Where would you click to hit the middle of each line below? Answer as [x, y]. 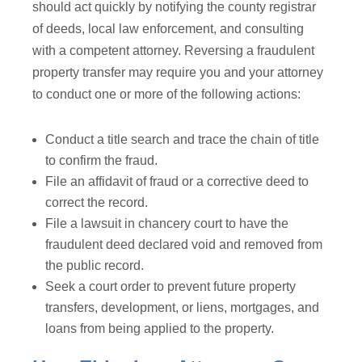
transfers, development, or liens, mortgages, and [183, 308]
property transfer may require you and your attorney [178, 73]
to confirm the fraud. [103, 161]
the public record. [95, 266]
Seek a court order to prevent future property [171, 287]
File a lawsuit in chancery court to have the [167, 224]
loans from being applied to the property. [162, 329]
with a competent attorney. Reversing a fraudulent [174, 51]
